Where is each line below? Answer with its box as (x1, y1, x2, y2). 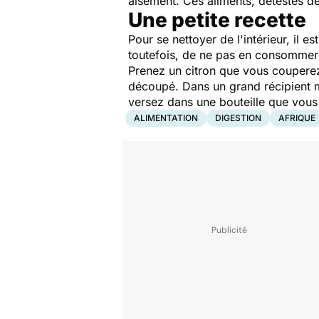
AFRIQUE (278, 113, 315, 124)
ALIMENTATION (134, 113, 198, 124)
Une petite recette (128, 8, 306, 33)
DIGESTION (215, 113, 261, 124)
